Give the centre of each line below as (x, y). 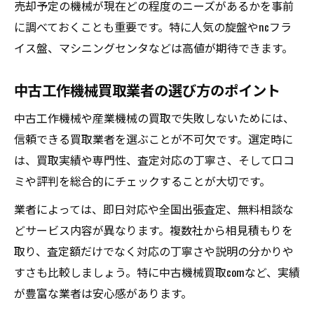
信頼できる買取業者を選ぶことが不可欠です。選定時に (153, 139)
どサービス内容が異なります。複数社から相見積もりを (153, 230)
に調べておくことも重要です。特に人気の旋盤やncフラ (153, 27)
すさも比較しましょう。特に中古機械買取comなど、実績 (157, 272)
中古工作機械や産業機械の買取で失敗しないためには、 (154, 118)
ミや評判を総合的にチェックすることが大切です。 (142, 181)
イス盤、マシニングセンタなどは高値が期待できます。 (153, 48)
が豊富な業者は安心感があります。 (103, 293)
